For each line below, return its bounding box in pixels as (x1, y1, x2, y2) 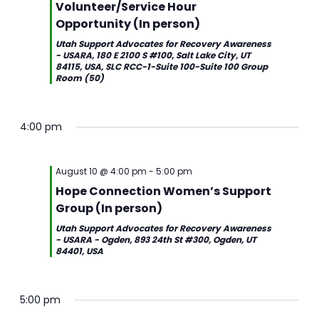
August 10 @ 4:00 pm (56, 165, 147, 177)
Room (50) (56, 72, 105, 84)
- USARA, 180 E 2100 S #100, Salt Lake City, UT (56, 49, 251, 61)
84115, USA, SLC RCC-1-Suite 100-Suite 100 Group (56, 61, 268, 73)
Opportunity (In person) (56, 16, 201, 32)
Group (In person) (56, 200, 163, 216)
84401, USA (56, 245, 104, 257)
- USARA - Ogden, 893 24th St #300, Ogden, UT (56, 234, 257, 246)
